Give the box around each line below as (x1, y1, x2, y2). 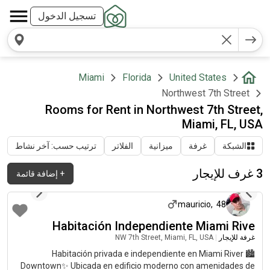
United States (169, 72, 227, 83)
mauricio (178, 199, 211, 209)
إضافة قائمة (16, 169, 58, 178)
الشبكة (222, 141, 246, 151)
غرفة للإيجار (219, 233, 255, 242)
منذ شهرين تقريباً (207, 172, 257, 180)
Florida (122, 72, 151, 83)
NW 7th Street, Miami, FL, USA (115, 233, 213, 242)
